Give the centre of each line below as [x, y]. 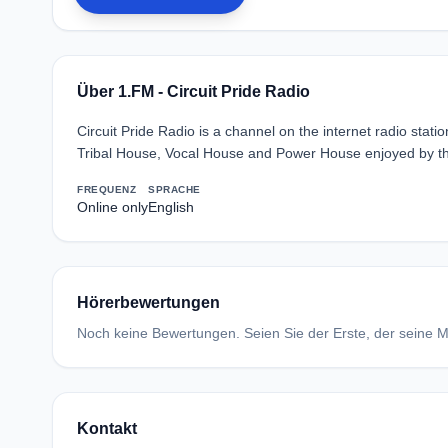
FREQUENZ [106, 189]
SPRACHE [174, 189]
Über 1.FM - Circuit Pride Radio [193, 91]
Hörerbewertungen [148, 302]
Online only [112, 207]
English [171, 207]
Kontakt [107, 428]
